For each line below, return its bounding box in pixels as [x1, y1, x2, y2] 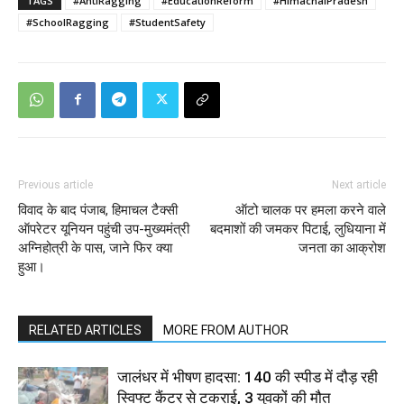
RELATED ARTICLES [29, 322, 142, 337]
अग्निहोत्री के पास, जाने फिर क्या [18, 239, 172, 256]
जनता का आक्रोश [298, 239, 386, 256]
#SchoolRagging [26, 14, 109, 29]
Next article [332, 178, 386, 191]
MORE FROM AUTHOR [163, 322, 289, 337]
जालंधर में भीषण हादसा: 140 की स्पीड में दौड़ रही [117, 367, 378, 386]
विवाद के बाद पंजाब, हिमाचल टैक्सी [18, 201, 178, 218]
